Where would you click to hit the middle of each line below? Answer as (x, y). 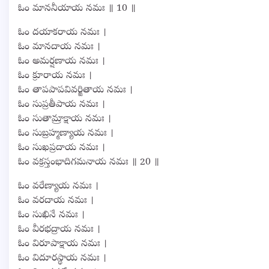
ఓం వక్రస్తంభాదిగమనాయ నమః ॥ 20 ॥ (89, 162)
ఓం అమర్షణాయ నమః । (62, 62)
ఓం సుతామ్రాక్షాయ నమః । (65, 119)
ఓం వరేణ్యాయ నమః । (58, 186)
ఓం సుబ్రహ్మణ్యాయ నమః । (66, 134)
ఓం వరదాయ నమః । (56, 201)
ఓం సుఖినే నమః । (51, 215)
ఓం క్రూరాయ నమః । (55, 76)
